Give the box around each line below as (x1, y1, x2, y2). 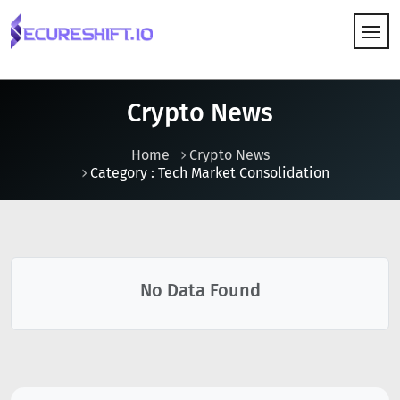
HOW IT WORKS (14, 83, 111, 100)
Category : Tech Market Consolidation (90, 164, 329, 181)
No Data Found (139, 279, 261, 301)
